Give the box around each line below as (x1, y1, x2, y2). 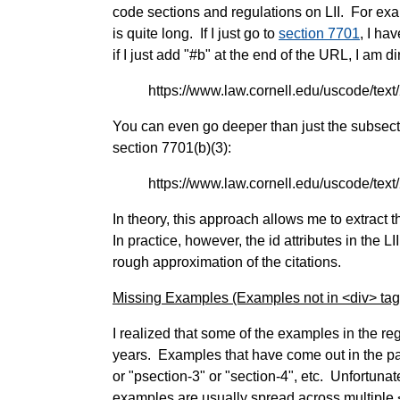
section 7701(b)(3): (112, 140, 231, 155)
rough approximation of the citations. (112, 254, 341, 270)
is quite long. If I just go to (112, 26, 279, 41)
